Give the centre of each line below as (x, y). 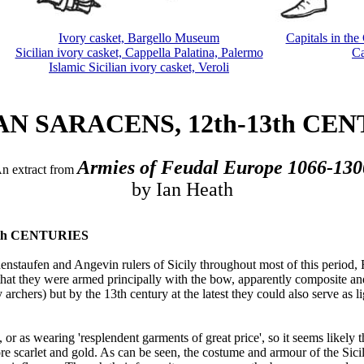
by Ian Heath (182, 189)
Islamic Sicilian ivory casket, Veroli (139, 67)
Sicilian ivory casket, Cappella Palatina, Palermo (139, 52)
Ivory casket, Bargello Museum (139, 38)
